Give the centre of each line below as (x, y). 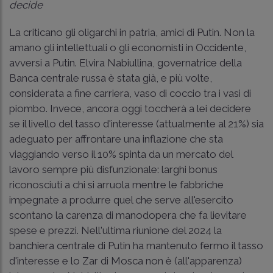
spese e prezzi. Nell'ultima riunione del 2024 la (115, 230)
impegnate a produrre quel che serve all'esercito (121, 200)
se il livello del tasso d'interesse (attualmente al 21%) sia (136, 123)
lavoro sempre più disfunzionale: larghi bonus (113, 169)
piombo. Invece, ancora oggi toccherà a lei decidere (130, 108)
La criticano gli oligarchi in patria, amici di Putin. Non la (132, 32)
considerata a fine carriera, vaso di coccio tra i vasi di (130, 93)
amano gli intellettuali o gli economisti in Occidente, (128, 47)
